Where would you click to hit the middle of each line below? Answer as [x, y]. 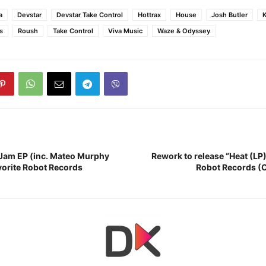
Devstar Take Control [90, 15]
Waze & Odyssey [184, 31]
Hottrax [149, 15]
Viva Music [125, 31]
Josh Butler [229, 15]
